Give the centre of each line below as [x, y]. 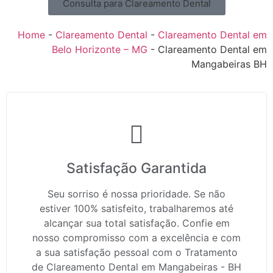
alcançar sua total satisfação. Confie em [136, 223]
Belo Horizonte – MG [100, 50]
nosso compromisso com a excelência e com [136, 238]
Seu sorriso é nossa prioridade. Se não [136, 194]
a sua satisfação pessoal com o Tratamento [136, 253]
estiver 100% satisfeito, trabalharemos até [136, 209]
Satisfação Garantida [136, 168]
